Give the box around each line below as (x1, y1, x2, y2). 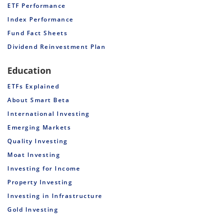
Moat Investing (7, 150, 60, 159)
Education (7, 64, 51, 76)
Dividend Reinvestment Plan (7, 42, 106, 51)
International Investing (7, 109, 90, 118)
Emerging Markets (7, 123, 71, 131)
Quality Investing (7, 136, 68, 145)
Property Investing (7, 177, 72, 186)
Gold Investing (7, 205, 58, 214)
